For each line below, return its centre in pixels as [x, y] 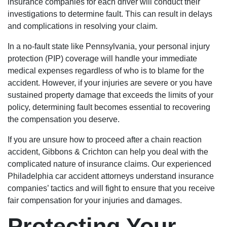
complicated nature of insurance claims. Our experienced [109, 164]
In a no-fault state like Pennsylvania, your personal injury [109, 46]
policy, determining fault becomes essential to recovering [109, 107]
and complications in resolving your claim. [83, 26]
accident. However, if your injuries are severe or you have [110, 83]
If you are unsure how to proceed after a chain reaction [105, 140]
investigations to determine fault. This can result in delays [110, 14]
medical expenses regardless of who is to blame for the [106, 71]
